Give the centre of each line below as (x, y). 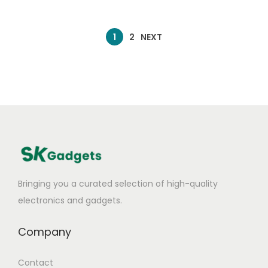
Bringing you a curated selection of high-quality (118, 183)
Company (45, 232)
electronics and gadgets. (70, 200)
